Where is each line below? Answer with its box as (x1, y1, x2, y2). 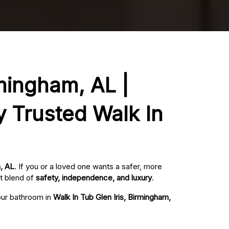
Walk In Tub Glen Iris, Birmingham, (53, 192, 171, 202)
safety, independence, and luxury (36, 173, 152, 183)
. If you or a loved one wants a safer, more (14, 162, 162, 172)
